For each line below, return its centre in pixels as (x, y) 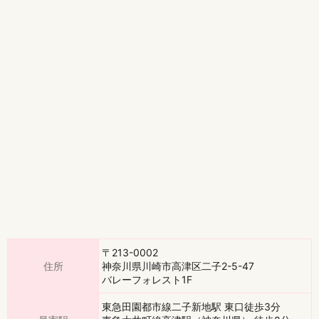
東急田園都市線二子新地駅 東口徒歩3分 (192, 307)
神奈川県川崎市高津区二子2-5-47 (178, 266)
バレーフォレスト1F (147, 280)
